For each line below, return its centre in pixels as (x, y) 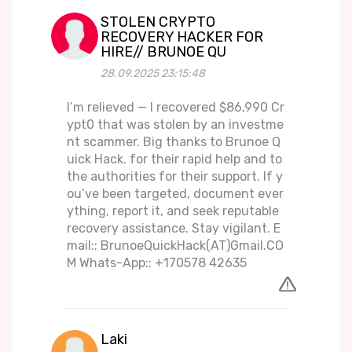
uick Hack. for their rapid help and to (174, 159)
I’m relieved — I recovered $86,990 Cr (176, 108)
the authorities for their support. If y (175, 177)
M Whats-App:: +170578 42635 (157, 263)
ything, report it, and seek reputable (173, 211)
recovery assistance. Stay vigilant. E (174, 229)
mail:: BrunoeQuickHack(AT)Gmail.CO (175, 246)
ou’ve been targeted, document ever (175, 194)
